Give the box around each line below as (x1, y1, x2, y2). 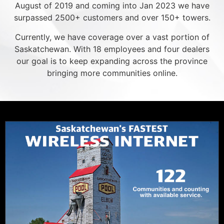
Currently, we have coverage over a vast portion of (14, 31, 209, 42)
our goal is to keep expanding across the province (16, 55, 207, 66)
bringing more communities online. (46, 67, 177, 78)
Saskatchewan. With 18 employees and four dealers (14, 43, 209, 54)
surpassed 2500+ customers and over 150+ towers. (13, 12, 210, 23)
